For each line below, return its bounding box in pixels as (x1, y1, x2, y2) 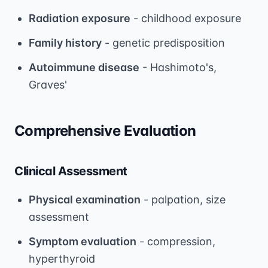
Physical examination (29, 193, 141, 206)
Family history (29, 36, 102, 49)
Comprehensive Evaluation (14, 121, 196, 139)
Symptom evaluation (29, 234, 136, 248)
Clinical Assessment (14, 163, 127, 178)
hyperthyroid (29, 252, 95, 265)
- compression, (136, 234, 215, 248)
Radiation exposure (29, 11, 130, 25)
